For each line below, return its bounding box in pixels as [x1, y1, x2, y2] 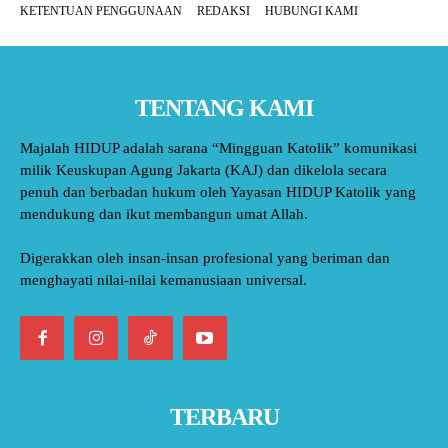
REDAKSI [197, 4, 250, 18]
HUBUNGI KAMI [265, 4, 358, 18]
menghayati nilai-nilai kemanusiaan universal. [20, 272, 307, 288]
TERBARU [169, 404, 279, 431]
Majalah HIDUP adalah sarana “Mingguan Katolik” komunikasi [20, 140, 417, 156]
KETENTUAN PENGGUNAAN [20, 4, 182, 18]
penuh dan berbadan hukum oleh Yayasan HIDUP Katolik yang [20, 184, 416, 200]
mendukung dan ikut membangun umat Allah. [20, 206, 308, 222]
